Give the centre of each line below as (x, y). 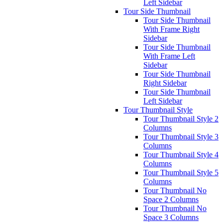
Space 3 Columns (171, 217)
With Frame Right (171, 29)
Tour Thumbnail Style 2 (181, 119)
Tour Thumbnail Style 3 (181, 137)
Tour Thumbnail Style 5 (181, 172)
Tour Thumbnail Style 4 (181, 155)
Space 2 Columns (171, 199)
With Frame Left (169, 56)
